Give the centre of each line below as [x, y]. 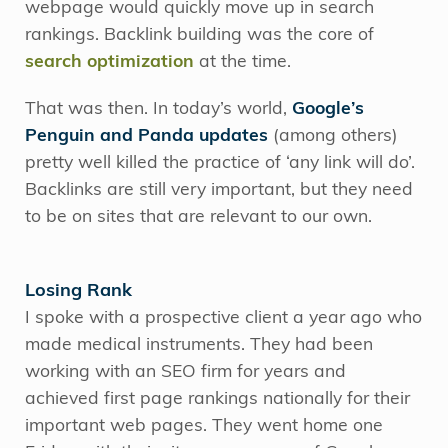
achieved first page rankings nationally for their [217, 399]
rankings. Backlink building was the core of [199, 35]
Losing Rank [78, 291]
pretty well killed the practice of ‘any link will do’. [220, 163]
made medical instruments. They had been [199, 345]
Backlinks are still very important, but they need [219, 190]
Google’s [328, 109]
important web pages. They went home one [204, 426]
